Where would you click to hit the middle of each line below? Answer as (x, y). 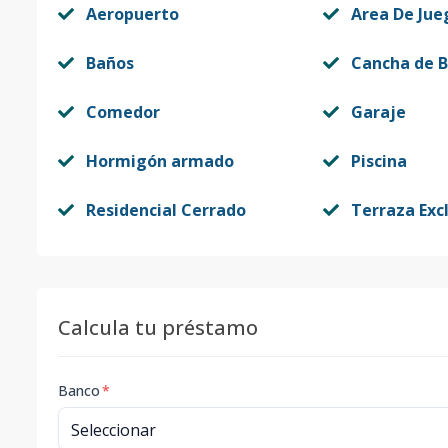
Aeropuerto (132, 14)
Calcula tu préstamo (158, 327)
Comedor (123, 112)
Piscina (378, 161)
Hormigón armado (160, 161)
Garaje (378, 112)
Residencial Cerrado (166, 210)
